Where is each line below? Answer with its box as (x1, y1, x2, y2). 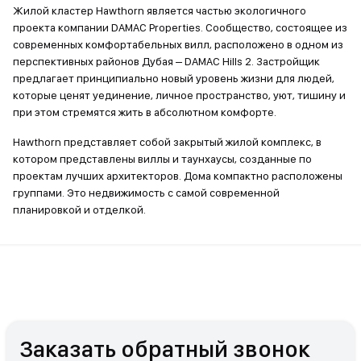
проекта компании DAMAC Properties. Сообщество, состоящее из (13, 21, 347, 34)
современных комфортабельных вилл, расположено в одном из (13, 38, 343, 51)
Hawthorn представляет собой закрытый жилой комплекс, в (13, 135, 322, 148)
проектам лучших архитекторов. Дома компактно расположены (13, 169, 342, 182)
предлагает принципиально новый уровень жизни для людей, (13, 72, 334, 85)
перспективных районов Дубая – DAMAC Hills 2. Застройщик (13, 55, 320, 68)
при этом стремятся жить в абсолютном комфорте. (13, 106, 276, 118)
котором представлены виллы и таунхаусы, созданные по (13, 152, 312, 165)
